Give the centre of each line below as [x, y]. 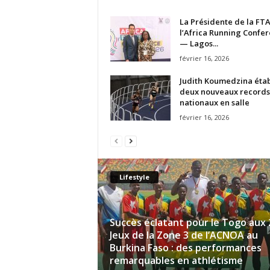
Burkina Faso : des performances [185, 247]
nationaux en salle [214, 102]
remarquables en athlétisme [176, 260]
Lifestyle [134, 177]
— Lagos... [199, 43]
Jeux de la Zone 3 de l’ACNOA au [184, 235]
